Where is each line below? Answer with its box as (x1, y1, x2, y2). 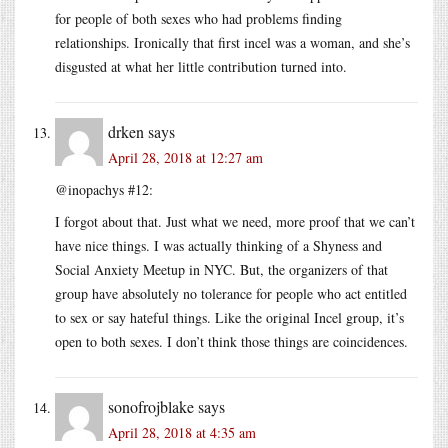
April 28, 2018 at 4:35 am (108, 422, 256, 442)
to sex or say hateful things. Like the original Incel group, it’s (55, 307, 404, 327)
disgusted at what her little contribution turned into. (55, 56, 347, 76)
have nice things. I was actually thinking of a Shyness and (55, 235, 382, 255)
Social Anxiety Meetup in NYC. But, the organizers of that (55, 259, 388, 279)
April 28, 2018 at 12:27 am (108, 147, 263, 167)
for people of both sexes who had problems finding (55, 8, 342, 28)
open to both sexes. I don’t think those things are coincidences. (55, 331, 408, 351)
